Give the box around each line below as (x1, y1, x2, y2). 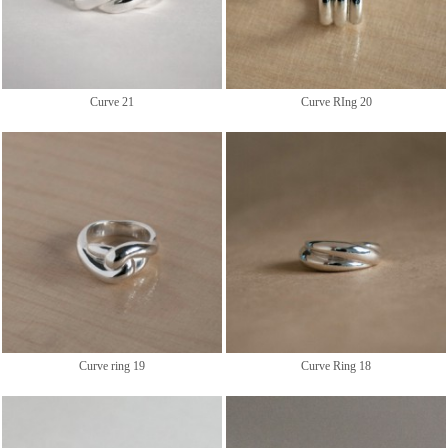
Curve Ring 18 (301, 358, 371, 373)
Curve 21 (90, 94, 134, 109)
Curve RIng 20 (300, 94, 372, 109)
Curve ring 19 (79, 358, 145, 373)
